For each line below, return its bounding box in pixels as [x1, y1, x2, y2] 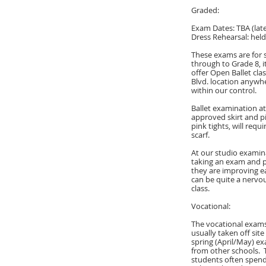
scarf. [191, 129, 210, 140]
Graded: [191, 5, 219, 15]
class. [191, 183, 210, 194]
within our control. [191, 85, 260, 96]
